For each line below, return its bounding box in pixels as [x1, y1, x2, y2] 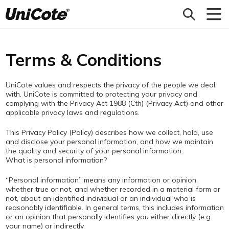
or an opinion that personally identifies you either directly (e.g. [5, 212, 212, 221]
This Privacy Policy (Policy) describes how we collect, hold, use [5, 128, 213, 137]
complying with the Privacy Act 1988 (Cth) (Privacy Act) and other [5, 99, 223, 108]
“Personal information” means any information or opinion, [5, 175, 198, 185]
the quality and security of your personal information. [5, 146, 183, 155]
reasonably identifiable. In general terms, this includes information [5, 203, 224, 212]
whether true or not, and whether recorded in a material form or [5, 185, 220, 194]
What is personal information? [5, 155, 107, 165]
